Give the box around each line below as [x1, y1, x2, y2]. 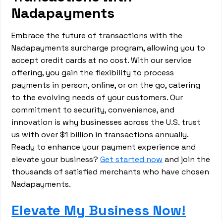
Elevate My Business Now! [11, 201, 186, 219]
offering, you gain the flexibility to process [11, 67, 174, 78]
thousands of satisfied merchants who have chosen [11, 166, 210, 177]
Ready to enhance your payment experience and [11, 142, 196, 152]
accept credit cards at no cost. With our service [11, 55, 192, 65]
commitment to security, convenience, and [11, 105, 175, 115]
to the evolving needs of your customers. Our [11, 92, 183, 103]
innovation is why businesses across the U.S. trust [11, 117, 201, 127]
